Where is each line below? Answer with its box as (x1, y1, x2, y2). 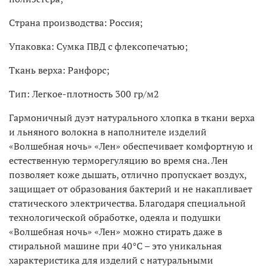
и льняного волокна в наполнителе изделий (9, 125, 207, 138)
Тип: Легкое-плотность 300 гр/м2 (9, 87, 159, 100)
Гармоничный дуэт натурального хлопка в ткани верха (9, 110, 255, 124)
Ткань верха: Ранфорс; (9, 63, 109, 77)
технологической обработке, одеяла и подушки (9, 210, 221, 224)
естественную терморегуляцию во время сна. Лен (9, 153, 228, 167)
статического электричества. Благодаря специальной (9, 196, 246, 210)
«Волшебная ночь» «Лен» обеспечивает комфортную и (9, 139, 253, 153)
